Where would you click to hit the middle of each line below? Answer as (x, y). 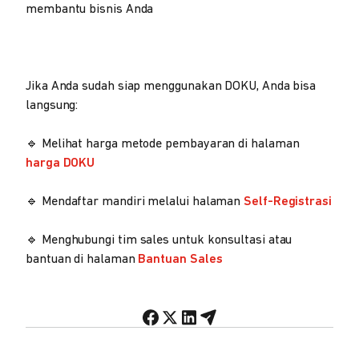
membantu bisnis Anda (90, 9)
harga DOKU (61, 163)
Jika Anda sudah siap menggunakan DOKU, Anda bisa (171, 86)
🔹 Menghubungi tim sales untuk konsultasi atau (159, 240)
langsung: (52, 105)
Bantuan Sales (180, 259)
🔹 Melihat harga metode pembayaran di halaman (163, 144)
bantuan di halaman (82, 259)
